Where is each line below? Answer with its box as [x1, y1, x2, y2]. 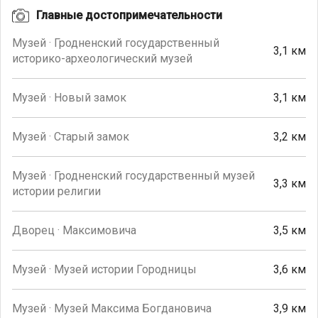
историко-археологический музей [12, 51, 192, 65]
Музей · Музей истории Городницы [12, 262, 197, 276]
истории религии [12, 184, 101, 198]
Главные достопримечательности [36, 8, 222, 22]
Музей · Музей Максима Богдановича [12, 301, 212, 315]
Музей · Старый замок [12, 129, 129, 143]
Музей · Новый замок [12, 90, 126, 104]
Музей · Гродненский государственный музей [12, 168, 255, 182]
